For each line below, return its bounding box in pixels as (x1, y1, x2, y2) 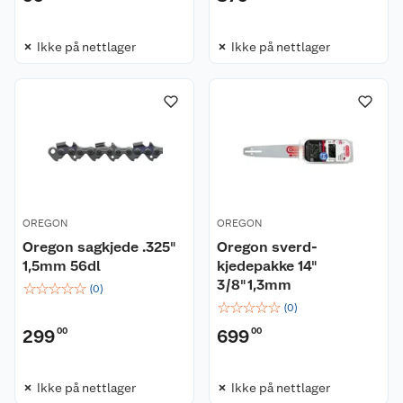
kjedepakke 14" (217, 257, 318, 274)
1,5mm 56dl (22, 257, 101, 274)
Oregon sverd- (217, 238, 318, 255)
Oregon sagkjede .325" (22, 238, 176, 255)
